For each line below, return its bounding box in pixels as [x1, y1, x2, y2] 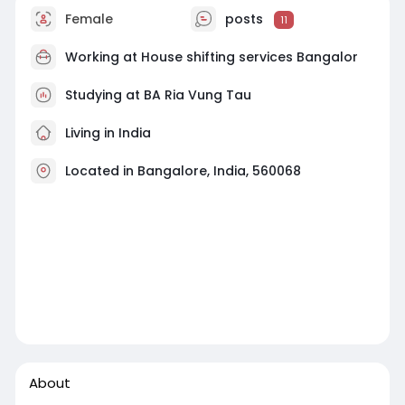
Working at [64, 47, 141, 66]
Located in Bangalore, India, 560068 [64, 161, 301, 180]
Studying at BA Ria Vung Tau [64, 85, 251, 104]
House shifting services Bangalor [140, 47, 358, 66]
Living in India [61, 123, 151, 142]
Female [61, 9, 113, 28]
